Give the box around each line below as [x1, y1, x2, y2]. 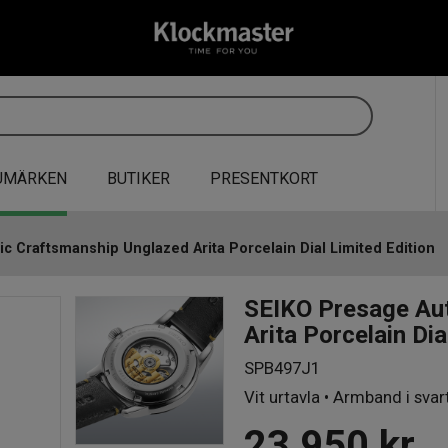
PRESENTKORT [210, 168, 318, 188]
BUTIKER [107, 168, 170, 188]
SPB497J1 [244, 358, 320, 379]
